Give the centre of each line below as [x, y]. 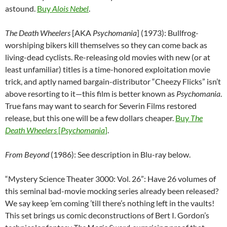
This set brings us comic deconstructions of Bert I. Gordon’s [107, 215]
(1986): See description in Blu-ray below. [120, 155]
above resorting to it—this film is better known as [91, 94]
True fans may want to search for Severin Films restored [101, 106]
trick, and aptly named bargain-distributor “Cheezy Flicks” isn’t [113, 82]
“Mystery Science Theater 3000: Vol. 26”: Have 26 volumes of [110, 179]
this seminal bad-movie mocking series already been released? [112, 191]
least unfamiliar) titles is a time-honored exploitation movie [108, 69]
